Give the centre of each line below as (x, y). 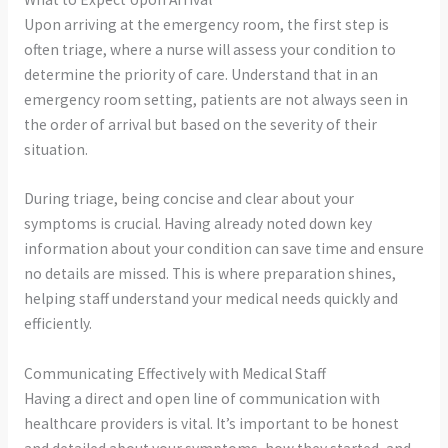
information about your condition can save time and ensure (223, 249)
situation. (55, 149)
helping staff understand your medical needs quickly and (210, 299)
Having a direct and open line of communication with (201, 399)
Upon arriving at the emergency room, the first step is (206, 24)
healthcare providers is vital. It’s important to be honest (211, 424)
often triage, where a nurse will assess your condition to (209, 49)
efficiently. (57, 324)
